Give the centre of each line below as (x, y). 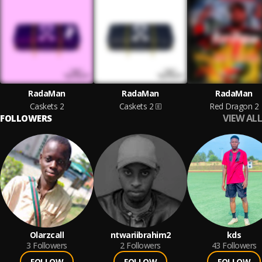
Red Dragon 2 (234, 106)
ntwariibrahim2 (140, 235)
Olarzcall (47, 235)
